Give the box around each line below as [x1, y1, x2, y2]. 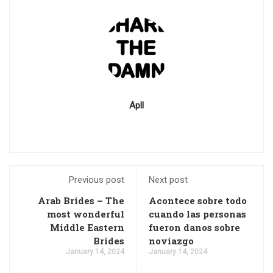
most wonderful [47, 208, 124, 220]
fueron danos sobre [149, 221, 240, 233]
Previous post [69, 174, 124, 185]
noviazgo [149, 235, 194, 247]
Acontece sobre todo [149, 194, 247, 207]
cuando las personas [149, 208, 246, 220]
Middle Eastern [50, 221, 124, 233]
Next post [149, 174, 188, 185]
